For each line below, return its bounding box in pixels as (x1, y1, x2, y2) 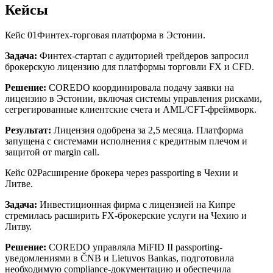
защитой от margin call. (5, 147, 99, 158)
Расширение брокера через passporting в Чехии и (37, 168, 238, 179)
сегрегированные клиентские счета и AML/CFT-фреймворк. (5, 104, 257, 115)
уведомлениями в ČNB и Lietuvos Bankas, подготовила (5, 253, 234, 264)
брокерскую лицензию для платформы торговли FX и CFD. (5, 62, 254, 73)
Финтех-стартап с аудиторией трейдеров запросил (37, 51, 249, 62)
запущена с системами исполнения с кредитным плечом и (5, 136, 247, 147)
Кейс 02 (5, 168, 37, 179)
